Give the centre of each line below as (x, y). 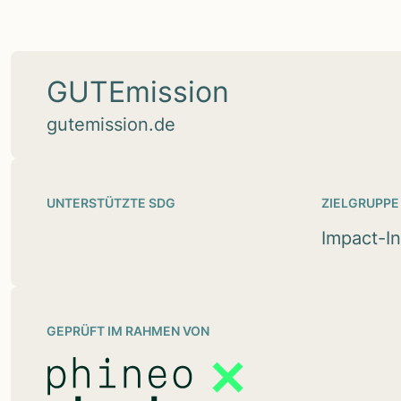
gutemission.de (111, 124)
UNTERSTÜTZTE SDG (111, 202)
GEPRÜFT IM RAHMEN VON (128, 330)
